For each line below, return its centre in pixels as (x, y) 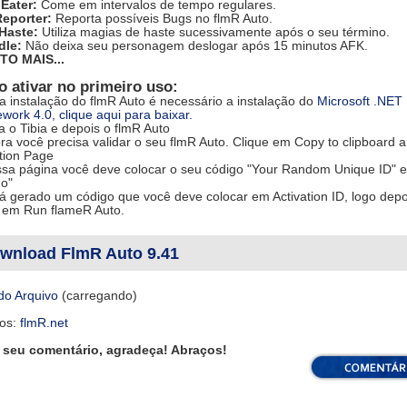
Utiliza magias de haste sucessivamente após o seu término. (213, 32)
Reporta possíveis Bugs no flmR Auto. (162, 18)
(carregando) (97, 295)
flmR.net (44, 323)
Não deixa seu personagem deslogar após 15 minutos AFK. (194, 45)
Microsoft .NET (359, 101)
